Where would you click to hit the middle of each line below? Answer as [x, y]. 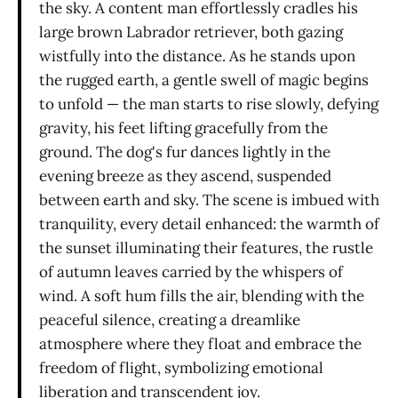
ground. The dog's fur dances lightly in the [185, 152]
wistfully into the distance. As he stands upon [197, 56]
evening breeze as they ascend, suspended [185, 176]
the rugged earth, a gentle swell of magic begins [204, 80]
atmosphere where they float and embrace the [200, 344]
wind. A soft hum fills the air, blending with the [202, 296]
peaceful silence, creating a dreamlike [170, 320]
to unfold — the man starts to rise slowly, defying [209, 104]
